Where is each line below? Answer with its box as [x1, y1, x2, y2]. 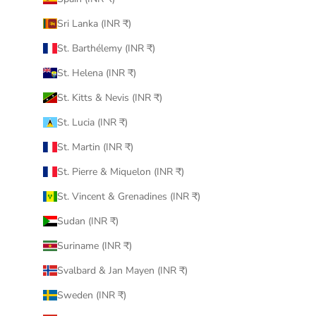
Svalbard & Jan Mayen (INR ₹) [56, 264, 188, 278]
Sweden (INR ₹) [56, 288, 126, 303]
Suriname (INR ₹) [56, 239, 132, 253]
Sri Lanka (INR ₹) [56, 17, 131, 31]
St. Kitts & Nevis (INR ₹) [56, 91, 162, 105]
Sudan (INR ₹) [56, 214, 119, 229]
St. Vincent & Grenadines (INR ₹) [56, 190, 200, 204]
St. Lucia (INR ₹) [56, 116, 128, 130]
